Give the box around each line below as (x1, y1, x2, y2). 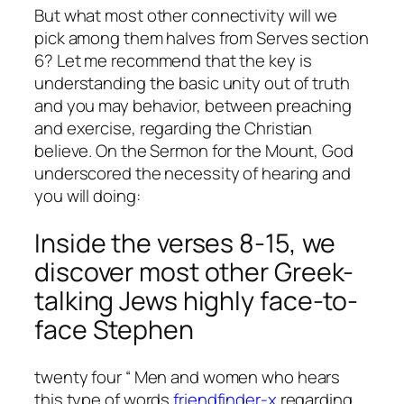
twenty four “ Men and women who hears (34, 364, 341, 389)
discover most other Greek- (34, 254, 354, 290)
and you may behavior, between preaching (34, 94, 353, 118)
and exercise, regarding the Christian (34, 116, 313, 141)
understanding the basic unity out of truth (34, 71, 350, 96)
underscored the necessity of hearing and (34, 161, 351, 186)
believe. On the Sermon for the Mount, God (34, 139, 353, 163)
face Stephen (34, 312, 194, 348)
